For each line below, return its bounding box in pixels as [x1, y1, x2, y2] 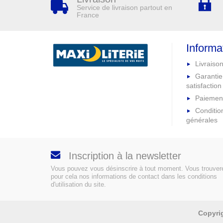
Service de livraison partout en [77, 3, 173, 12]
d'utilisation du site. [51, 181, 106, 188]
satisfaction [186, 82, 222, 90]
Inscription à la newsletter [69, 150, 181, 161]
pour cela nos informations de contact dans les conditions [51, 173, 217, 180]
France [77, 11, 100, 19]
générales [186, 115, 218, 124]
